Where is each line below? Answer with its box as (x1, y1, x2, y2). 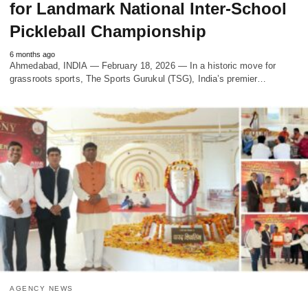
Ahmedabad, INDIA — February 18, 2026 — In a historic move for (10, 60, 276, 71)
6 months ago (10, 49, 55, 58)
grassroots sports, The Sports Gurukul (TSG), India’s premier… (10, 73, 267, 84)
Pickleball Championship (10, 21, 206, 41)
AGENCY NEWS (10, 285, 74, 293)
